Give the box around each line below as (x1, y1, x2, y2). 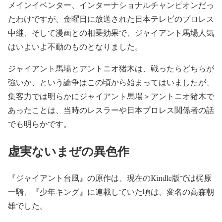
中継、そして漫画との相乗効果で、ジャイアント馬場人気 (8, 27, 214, 38)
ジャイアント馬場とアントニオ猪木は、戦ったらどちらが (8, 62, 214, 73)
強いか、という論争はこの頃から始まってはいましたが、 (8, 76, 214, 87)
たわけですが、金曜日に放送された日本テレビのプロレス (8, 13, 214, 24)
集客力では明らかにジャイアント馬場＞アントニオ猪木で (8, 90, 214, 101)
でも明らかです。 (8, 118, 71, 129)
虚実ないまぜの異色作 (8, 142, 129, 160)
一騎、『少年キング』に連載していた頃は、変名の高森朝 (8, 186, 214, 197)
